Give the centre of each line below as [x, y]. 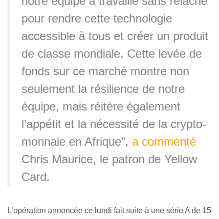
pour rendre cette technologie [97, 19]
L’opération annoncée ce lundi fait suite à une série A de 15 [109, 211]
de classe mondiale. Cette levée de [112, 54]
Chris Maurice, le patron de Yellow [109, 159]
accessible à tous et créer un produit [115, 36]
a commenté [164, 142]
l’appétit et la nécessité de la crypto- [114, 124]
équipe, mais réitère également [101, 107]
